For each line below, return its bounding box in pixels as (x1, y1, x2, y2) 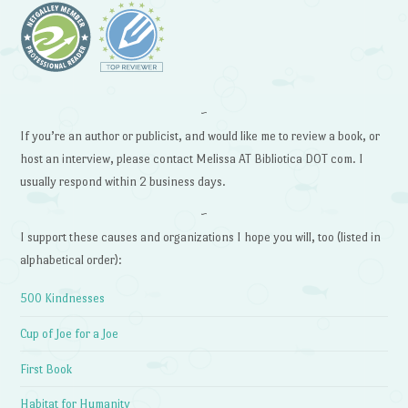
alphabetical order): (20, 252, 123, 267)
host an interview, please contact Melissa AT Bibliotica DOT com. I (20, 151, 364, 166)
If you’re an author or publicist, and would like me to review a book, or (20, 128, 381, 143)
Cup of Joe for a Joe (20, 327, 119, 342)
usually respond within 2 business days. (20, 174, 227, 189)
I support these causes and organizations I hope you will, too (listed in (20, 229, 382, 244)
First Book (20, 362, 73, 376)
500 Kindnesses (20, 291, 106, 306)
